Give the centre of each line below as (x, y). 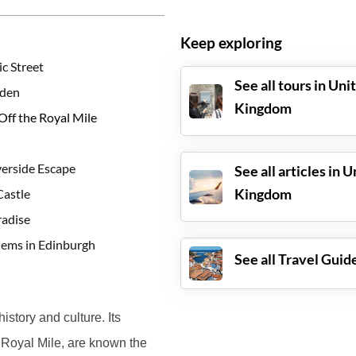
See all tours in (282, 85)
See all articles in (289, 171)
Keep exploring (231, 43)
